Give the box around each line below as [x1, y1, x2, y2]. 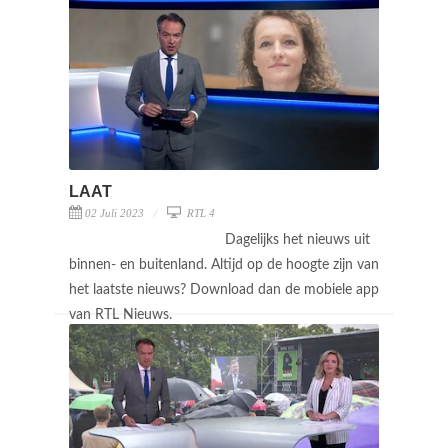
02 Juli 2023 [85, 206, 144, 219]
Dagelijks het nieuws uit [225, 232, 370, 247]
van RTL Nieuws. [69, 307, 176, 322]
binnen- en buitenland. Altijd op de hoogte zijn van [69, 257, 379, 272]
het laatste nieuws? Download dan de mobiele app [69, 282, 379, 297]
